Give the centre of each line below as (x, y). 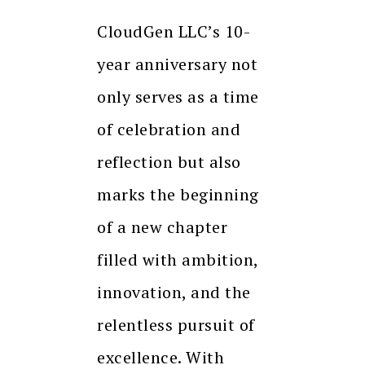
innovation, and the (174, 292)
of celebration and (169, 130)
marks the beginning (178, 195)
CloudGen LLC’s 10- (174, 32)
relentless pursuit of (176, 325)
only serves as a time (178, 97)
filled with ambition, (178, 260)
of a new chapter (162, 227)
